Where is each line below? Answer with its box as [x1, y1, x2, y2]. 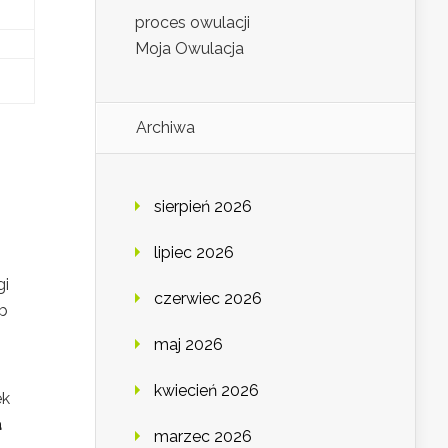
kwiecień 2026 [154, 381, 259, 401]
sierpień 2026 [154, 197, 252, 217]
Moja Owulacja [135, 39, 244, 59]
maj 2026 [154, 335, 223, 355]
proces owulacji [135, 13, 250, 33]
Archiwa [136, 118, 195, 138]
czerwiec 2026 [154, 289, 262, 309]
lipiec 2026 [154, 243, 234, 263]
